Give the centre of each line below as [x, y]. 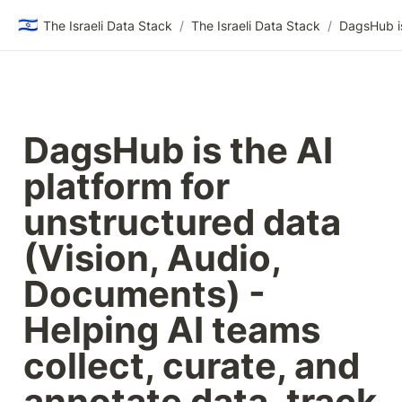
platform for [127, 186]
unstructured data [182, 222]
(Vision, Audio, [152, 258]
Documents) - [144, 294]
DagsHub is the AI [178, 150]
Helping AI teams [172, 330]
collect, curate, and [192, 366]
